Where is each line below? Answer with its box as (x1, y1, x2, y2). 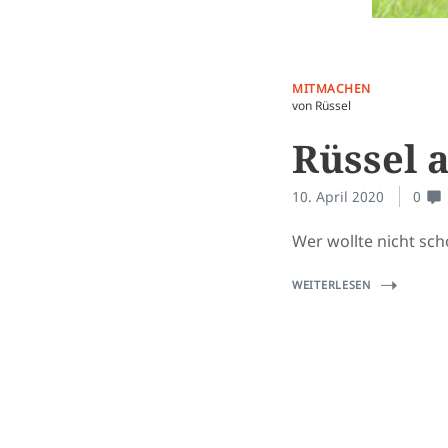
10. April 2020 (292, 187, 384, 206)
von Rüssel (292, 97, 351, 114)
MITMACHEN (292, 80, 371, 97)
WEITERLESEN (292, 277, 371, 292)
